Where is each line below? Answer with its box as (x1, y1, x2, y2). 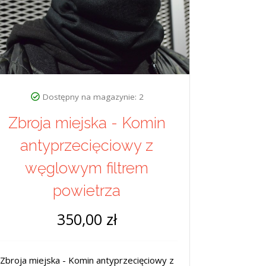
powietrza (53, 181, 121, 199)
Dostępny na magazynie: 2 (42, 91, 144, 102)
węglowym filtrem (25, 159, 148, 177)
